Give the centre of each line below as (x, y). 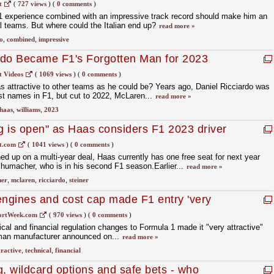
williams (28, 109)
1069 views (55, 74)
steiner (79, 180)
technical (38, 250)
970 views (67, 215)
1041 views (48, 144)
